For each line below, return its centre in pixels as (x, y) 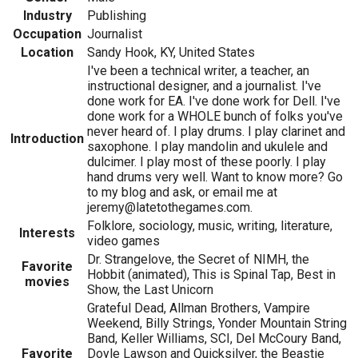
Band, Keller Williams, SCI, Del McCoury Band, (214, 338)
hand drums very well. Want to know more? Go (215, 177)
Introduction (47, 138)
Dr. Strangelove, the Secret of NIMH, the (198, 259)
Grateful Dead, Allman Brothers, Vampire (199, 308)
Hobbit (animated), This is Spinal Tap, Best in (211, 274)
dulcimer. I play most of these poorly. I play (207, 161)
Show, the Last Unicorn (150, 289)
